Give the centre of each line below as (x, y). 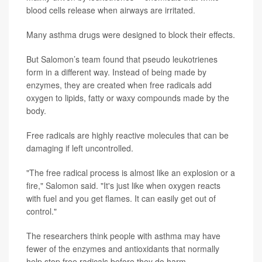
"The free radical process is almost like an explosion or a (131, 172)
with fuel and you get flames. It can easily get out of (121, 198)
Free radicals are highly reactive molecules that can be (127, 135)
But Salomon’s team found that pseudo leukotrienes (122, 59)
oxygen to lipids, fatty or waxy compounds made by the (128, 97)
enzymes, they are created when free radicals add (119, 85)
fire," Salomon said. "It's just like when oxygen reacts (123, 185)
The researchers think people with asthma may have (123, 235)
